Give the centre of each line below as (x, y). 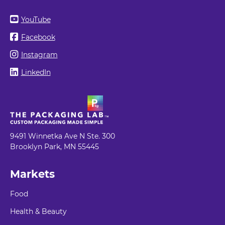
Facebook (38, 37)
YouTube (36, 19)
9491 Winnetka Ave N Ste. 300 (63, 136)
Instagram (39, 54)
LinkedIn (36, 72)
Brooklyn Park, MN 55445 (54, 146)
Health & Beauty (38, 211)
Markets (32, 174)
